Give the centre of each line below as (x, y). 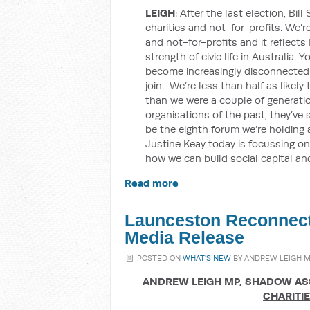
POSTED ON (159, 258)
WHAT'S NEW (207, 258)
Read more (152, 183)
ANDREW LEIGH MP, (193, 281)
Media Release (184, 238)
